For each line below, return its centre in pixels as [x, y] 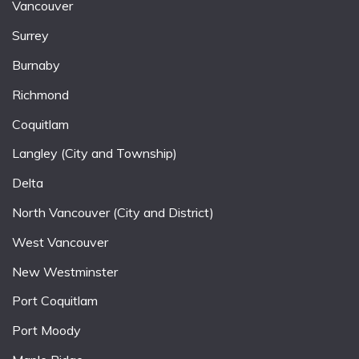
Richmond [40, 94]
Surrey [30, 36]
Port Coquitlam [55, 301]
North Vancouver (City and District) [113, 212]
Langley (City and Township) [95, 153]
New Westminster [65, 271]
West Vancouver [60, 242]
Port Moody [46, 331]
